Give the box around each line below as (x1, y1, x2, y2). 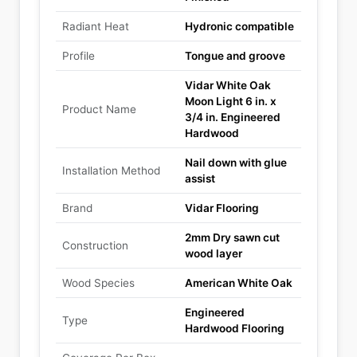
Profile (62, 49, 95, 62)
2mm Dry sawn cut (185, 231, 280, 244)
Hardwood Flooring (185, 322, 284, 335)
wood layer (185, 247, 242, 260)
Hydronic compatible (185, 20, 294, 33)
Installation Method (62, 164, 160, 177)
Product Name (62, 103, 136, 116)
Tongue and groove (185, 49, 285, 62)
